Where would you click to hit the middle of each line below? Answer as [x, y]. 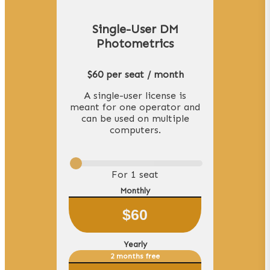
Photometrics [135, 43]
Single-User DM [135, 29]
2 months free [135, 256]
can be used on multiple [135, 118]
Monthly [135, 190]
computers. [135, 130]
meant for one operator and [135, 107]
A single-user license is [135, 95]
